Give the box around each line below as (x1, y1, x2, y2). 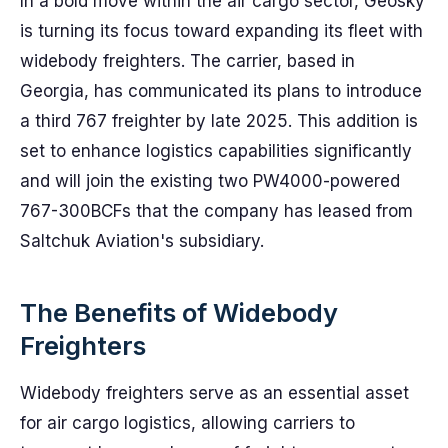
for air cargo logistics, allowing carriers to (20, 413, 355, 433)
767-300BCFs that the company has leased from (20, 201, 413, 221)
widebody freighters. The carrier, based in (20, 51, 355, 71)
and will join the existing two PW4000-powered (20, 171, 400, 191)
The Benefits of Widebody (20, 297, 338, 328)
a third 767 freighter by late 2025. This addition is (20, 111, 418, 131)
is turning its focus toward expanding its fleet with (20, 21, 423, 41)
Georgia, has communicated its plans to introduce (20, 81, 422, 101)
